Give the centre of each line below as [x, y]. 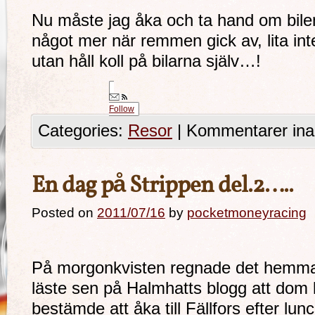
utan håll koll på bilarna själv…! [146, 61]
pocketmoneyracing [247, 213]
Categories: [83, 131]
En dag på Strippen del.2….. [162, 186]
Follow [122, 109]
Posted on [63, 213]
